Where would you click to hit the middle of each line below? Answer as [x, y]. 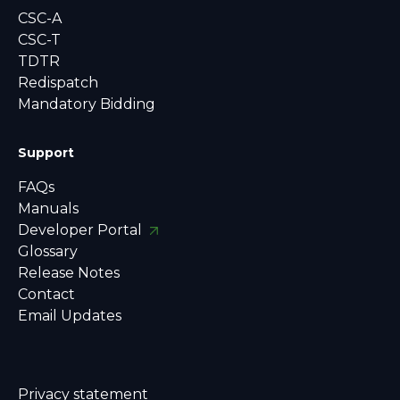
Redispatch [58, 83]
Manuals [48, 209]
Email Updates [70, 316]
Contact [46, 295]
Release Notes [69, 273]
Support [46, 153]
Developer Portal [82, 230]
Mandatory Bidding [87, 104]
